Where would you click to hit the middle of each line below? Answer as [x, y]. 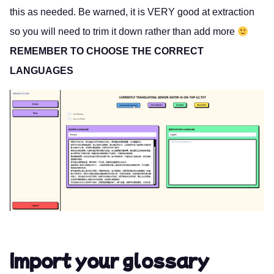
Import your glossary [109, 260]
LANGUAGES [42, 71]
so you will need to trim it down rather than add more [124, 32]
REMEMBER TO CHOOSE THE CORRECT [107, 51]
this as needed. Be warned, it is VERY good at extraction [132, 12]
